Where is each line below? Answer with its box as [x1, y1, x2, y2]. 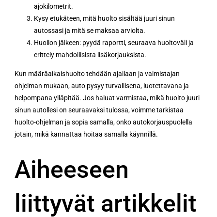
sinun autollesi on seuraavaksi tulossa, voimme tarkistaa [15, 106, 184, 114]
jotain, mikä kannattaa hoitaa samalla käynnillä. [15, 130, 158, 138]
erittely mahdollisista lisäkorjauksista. [34, 50, 146, 59]
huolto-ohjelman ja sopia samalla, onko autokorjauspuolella [15, 118, 192, 126]
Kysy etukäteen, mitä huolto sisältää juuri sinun [34, 14, 175, 22]
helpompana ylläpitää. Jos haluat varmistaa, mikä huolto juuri [15, 93, 200, 102]
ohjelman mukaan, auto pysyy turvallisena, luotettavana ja [15, 81, 189, 90]
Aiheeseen [15, 155, 129, 184]
